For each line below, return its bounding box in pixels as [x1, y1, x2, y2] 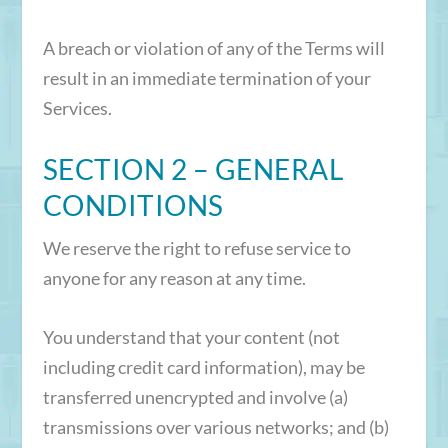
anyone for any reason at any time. [42, 267, 306, 290]
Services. [42, 96, 112, 119]
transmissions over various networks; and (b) [42, 416, 389, 439]
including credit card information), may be [42, 356, 365, 379]
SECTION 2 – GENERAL [42, 152, 344, 187]
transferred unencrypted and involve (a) [42, 386, 348, 409]
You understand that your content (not [42, 326, 340, 349]
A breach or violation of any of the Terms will [42, 36, 385, 59]
